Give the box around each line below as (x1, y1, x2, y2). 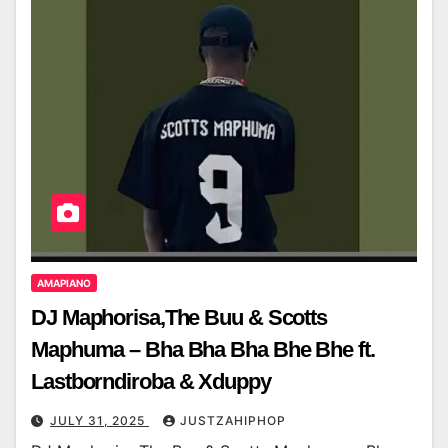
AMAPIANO (37, 277, 91, 290)
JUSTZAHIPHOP (180, 413, 286, 429)
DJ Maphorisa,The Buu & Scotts (31, 305, 328, 331)
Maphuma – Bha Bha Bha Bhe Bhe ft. (31, 337, 375, 363)
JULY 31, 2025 (50, 413, 149, 429)
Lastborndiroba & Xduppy (31, 369, 271, 395)
